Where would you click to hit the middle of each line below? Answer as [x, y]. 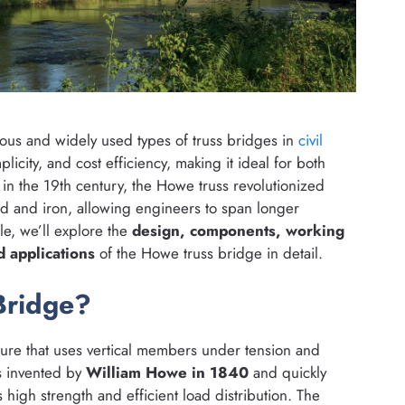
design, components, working [238, 231]
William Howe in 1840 [167, 372]
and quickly [287, 372]
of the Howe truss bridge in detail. [209, 254]
